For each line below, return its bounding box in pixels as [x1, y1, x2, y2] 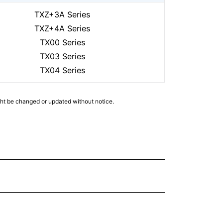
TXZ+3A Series [34, 9, 90, 19]
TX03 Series [39, 51, 85, 61]
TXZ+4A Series [34, 23, 90, 33]
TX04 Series [39, 65, 85, 75]
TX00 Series [39, 37, 85, 47]
